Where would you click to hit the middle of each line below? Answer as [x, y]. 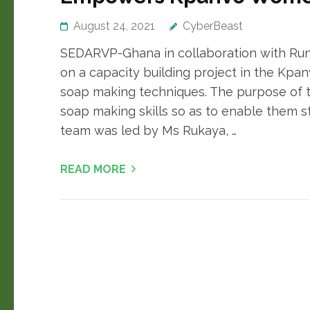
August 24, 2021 [114, 26]
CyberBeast [213, 26]
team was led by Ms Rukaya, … [148, 131]
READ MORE [93, 170]
